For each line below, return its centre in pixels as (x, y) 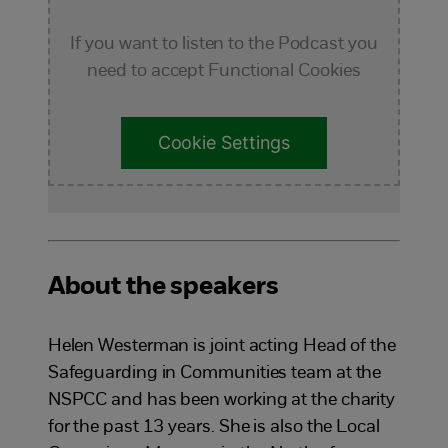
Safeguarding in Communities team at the (214, 373)
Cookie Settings (224, 143)
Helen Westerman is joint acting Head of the (221, 346)
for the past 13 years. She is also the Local (213, 427)
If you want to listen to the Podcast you (224, 44)
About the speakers (163, 287)
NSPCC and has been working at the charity (221, 400)
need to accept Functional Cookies (224, 71)
